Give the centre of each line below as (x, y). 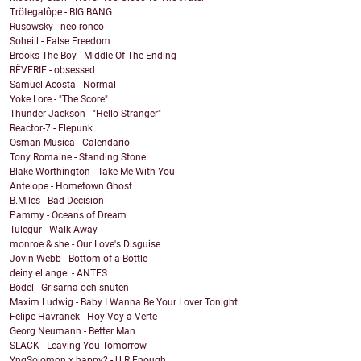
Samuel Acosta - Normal (63, 85)
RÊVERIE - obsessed (52, 71)
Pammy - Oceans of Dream (68, 216)
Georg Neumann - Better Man (73, 332)
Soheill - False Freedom (60, 41)
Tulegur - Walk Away (54, 230)
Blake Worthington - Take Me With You (92, 172)
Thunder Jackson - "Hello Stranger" (85, 114)
